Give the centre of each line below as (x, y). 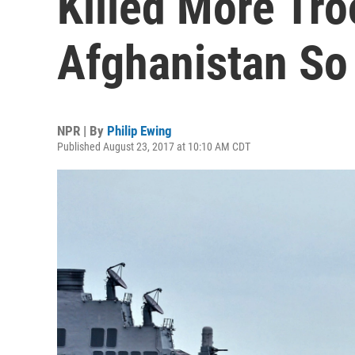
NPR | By (82, 131)
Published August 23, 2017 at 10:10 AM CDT (154, 147)
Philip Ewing (139, 131)
